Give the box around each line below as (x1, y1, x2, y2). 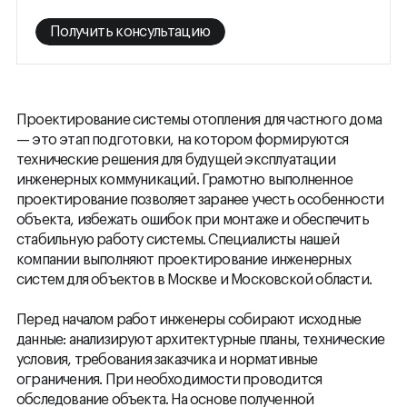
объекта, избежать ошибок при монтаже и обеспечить (16, 213, 369, 228)
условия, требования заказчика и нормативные (16, 352, 318, 368)
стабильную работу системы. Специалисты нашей (16, 233, 339, 248)
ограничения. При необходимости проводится (16, 372, 323, 388)
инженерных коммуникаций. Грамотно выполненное (16, 173, 353, 188)
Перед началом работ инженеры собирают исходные (16, 313, 362, 328)
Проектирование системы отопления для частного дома (16, 113, 382, 128)
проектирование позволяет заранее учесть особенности (16, 193, 384, 208)
